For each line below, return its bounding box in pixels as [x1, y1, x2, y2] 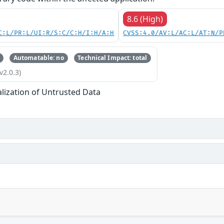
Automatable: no [13, 53, 64, 62]
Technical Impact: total [77, 53, 147, 62]
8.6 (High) [127, 13, 163, 24]
